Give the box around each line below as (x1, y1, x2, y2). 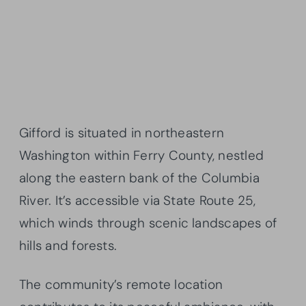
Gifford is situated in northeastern (19, 124, 225, 141)
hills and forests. (19, 236, 117, 254)
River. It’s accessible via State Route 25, (19, 191, 256, 209)
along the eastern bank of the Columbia (19, 169, 260, 186)
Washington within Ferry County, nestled (19, 146, 264, 164)
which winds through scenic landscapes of (19, 214, 277, 232)
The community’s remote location (19, 275, 223, 293)
